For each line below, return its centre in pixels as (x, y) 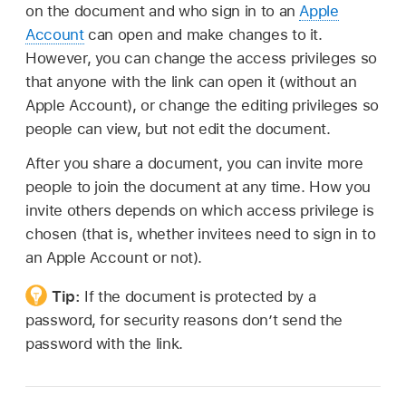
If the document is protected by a (200, 296)
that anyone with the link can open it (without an (191, 81)
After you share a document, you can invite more (194, 163)
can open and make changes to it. (203, 34)
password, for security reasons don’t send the (184, 319)
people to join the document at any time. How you (198, 186)
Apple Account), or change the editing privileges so (202, 105)
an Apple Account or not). (114, 257)
